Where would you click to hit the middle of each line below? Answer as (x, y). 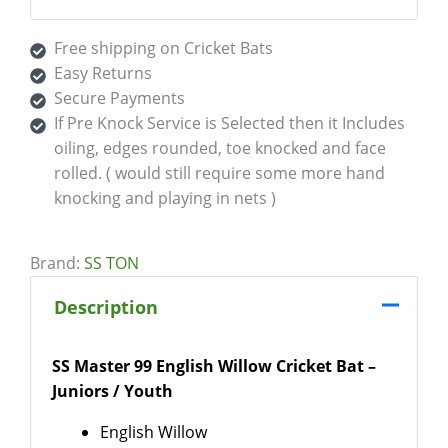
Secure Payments (119, 98)
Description (105, 306)
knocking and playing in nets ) (165, 198)
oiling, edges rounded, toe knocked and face (220, 148)
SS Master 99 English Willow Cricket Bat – (213, 365)
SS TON (111, 263)
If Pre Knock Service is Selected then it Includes (229, 123)
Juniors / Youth (112, 390)
